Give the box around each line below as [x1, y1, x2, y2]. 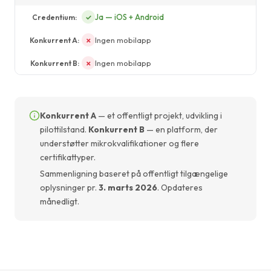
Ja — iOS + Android [95, 12, 164, 22]
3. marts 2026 [99, 182, 157, 194]
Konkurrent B [88, 124, 145, 135]
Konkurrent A [40, 110, 96, 122]
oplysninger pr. [40, 182, 99, 194]
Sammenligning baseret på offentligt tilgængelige [40, 168, 228, 180]
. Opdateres [157, 182, 203, 194]
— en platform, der [145, 124, 218, 135]
